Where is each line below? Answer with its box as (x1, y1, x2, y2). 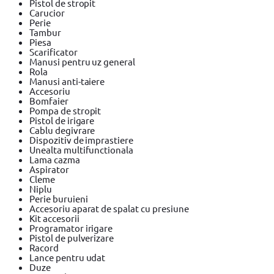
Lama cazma (29, 153, 80, 165)
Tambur (29, 26, 61, 38)
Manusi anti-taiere (29, 75, 105, 87)
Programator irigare (29, 221, 113, 234)
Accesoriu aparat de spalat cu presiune (29, 202, 189, 214)
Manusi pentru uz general (29, 55, 136, 67)
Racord (29, 241, 59, 253)
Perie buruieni (29, 192, 88, 204)
